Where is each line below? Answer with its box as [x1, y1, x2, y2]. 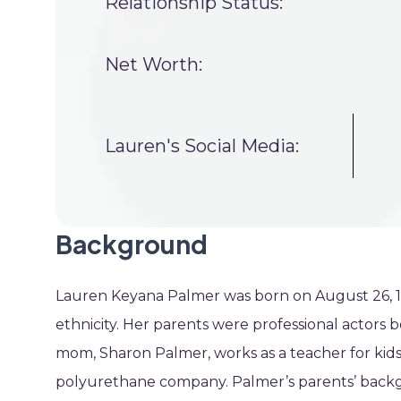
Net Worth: [105, 54, 202, 75]
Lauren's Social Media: [105, 134, 299, 157]
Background [55, 228, 208, 260]
